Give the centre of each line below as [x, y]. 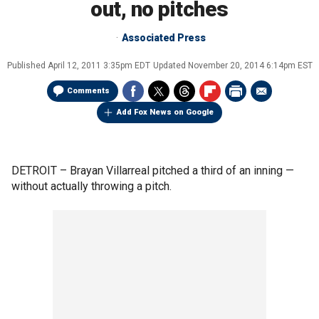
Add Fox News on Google [165, 112]
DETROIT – [41, 171]
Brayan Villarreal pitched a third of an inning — [182, 171]
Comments [88, 91]
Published [27, 66]
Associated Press [163, 38]
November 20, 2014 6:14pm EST [250, 66]
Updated [170, 66]
